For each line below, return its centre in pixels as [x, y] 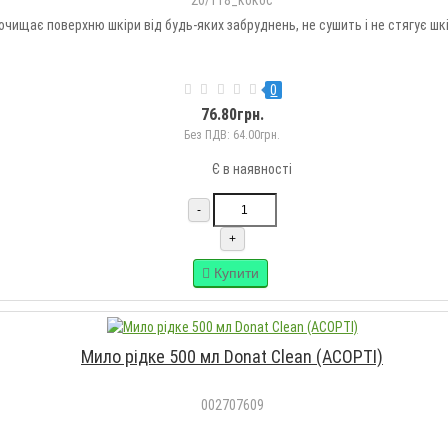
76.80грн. [232, 115]
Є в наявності [252, 169]
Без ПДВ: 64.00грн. [232, 135]
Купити [236, 273]
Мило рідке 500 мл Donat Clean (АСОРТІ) [232, 356]
